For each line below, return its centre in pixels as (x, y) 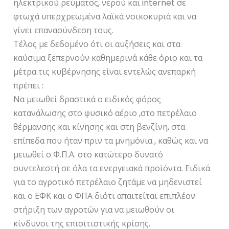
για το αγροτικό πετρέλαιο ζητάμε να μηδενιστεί (108, 182)
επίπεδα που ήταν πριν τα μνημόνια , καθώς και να (111, 141)
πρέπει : (29, 85)
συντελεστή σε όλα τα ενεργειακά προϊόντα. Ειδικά (112, 168)
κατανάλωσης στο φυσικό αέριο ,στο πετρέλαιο (105, 113)
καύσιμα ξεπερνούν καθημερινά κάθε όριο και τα (108, 58)
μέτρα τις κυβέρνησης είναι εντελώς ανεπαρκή (105, 72)
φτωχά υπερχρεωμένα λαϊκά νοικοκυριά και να (105, 16)
